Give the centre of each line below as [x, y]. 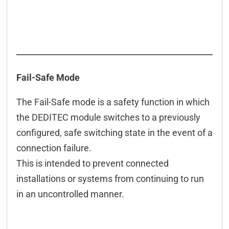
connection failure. [54, 148]
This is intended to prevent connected [92, 163]
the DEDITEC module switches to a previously [108, 117]
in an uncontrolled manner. [70, 194]
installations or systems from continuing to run [110, 178]
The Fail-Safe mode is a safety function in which [113, 102]
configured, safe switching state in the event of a [114, 132]
